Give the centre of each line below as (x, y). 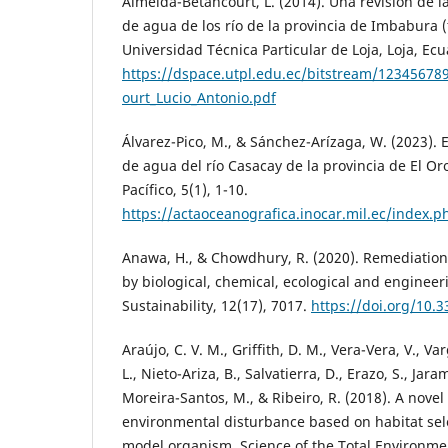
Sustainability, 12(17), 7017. (216, 305)
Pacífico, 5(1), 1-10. (185, 189)
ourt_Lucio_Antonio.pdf (199, 97)
